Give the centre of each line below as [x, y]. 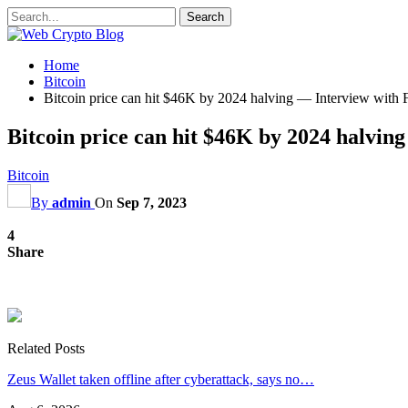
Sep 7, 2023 [152, 202]
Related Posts [46, 348]
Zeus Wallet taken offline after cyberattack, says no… [161, 379]
